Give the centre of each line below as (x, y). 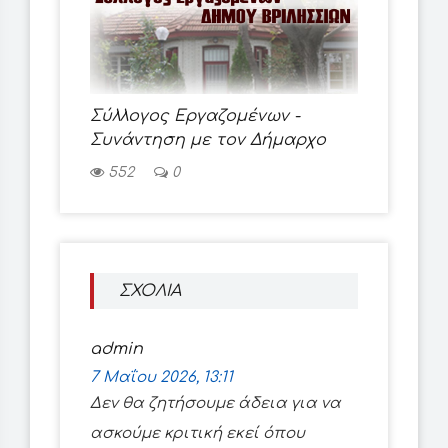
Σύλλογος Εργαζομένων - (195, 116)
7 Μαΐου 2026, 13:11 (161, 378)
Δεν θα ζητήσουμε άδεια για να (215, 404)
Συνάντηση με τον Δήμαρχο (208, 140)
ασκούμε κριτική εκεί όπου (197, 434)
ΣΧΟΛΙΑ (150, 291)
